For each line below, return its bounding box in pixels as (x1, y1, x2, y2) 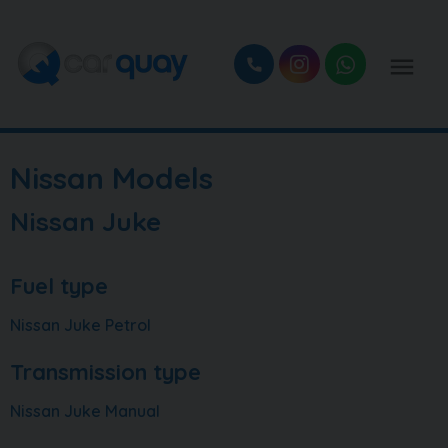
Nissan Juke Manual (10, 401, 160, 421)
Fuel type (10, 272, 108, 300)
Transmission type (10, 358, 201, 386)
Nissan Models (10, 159, 213, 197)
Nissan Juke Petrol (10, 315, 151, 335)
